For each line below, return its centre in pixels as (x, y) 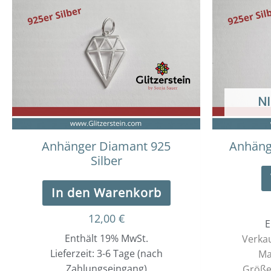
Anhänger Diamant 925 (106, 146)
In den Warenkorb (106, 193)
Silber (106, 161)
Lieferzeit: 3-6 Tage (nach (106, 254)
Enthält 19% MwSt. (106, 239)
